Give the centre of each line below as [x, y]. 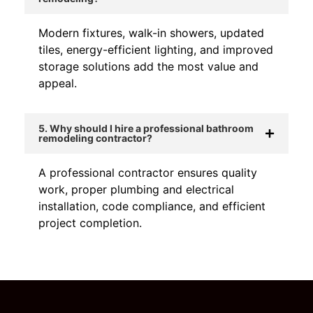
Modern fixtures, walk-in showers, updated [151, 33]
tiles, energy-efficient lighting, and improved [156, 50]
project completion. [90, 223]
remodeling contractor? [95, 138]
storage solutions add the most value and [148, 67]
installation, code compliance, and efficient [152, 206]
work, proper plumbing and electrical [136, 190]
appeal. [58, 83]
